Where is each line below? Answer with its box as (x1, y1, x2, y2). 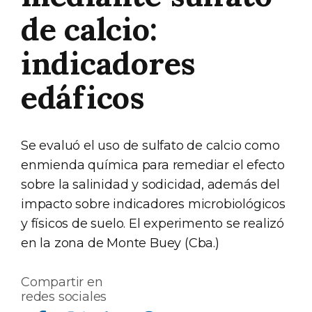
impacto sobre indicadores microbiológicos (21, 196, 286, 212)
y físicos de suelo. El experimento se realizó (21, 216, 284, 231)
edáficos (21, 77, 144, 117)
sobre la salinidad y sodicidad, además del (21, 177, 280, 192)
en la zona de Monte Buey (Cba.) (21, 235, 219, 251)
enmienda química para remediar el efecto (21, 157, 285, 173)
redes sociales (21, 289, 107, 304)
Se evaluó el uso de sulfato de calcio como (21, 138, 280, 153)
